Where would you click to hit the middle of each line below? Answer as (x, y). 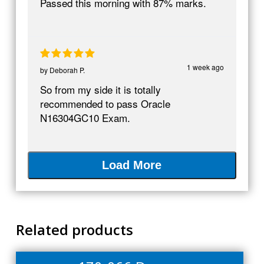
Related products (74, 229)
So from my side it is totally (100, 89)
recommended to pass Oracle (105, 103)
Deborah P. (67, 70)
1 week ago (206, 67)
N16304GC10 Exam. (85, 117)
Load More (132, 165)
